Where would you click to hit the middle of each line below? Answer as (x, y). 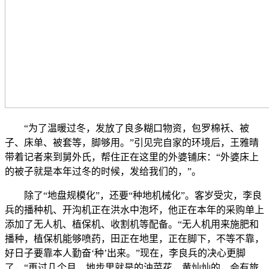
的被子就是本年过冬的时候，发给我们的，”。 (103, 172)
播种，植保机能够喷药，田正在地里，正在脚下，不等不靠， (134, 239)
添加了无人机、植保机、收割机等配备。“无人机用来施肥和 (132, 225)
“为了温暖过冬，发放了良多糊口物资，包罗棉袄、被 (127, 128)
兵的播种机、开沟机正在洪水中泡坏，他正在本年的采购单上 (134, 210)
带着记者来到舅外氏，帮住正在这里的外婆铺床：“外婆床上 (132, 157)
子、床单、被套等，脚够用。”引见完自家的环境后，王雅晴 (132, 143)
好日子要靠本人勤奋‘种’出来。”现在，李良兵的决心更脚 (125, 253)
